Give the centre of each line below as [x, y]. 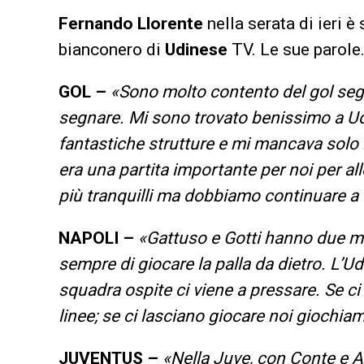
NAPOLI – [96, 238]
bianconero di [112, 49]
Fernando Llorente [131, 23]
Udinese [196, 49]
